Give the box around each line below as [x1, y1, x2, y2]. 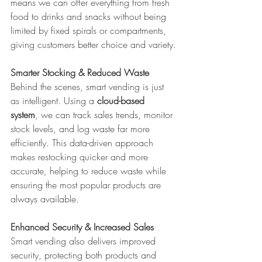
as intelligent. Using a [11, 94, 97, 107]
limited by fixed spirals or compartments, [11, 23, 169, 37]
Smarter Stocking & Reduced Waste [11, 65, 149, 79]
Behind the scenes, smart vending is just [11, 80, 167, 93]
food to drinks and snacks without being [11, 9, 169, 23]
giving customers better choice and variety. [11, 37, 176, 51]
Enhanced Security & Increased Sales [11, 220, 154, 233]
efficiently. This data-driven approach [11, 136, 156, 149]
